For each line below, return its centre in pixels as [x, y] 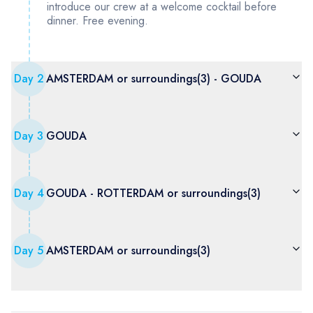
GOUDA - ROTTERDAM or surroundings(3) [153, 193]
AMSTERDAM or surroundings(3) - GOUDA [154, 79]
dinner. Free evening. [97, 21]
